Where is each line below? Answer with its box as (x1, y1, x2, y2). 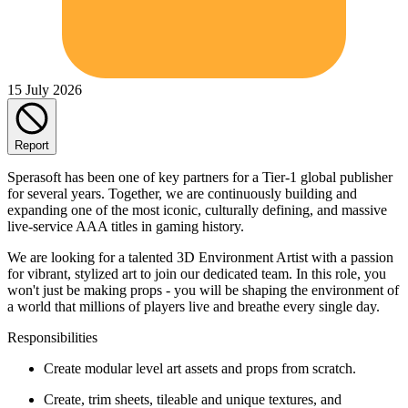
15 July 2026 (7, 81, 82, 97)
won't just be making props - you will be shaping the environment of (7, 281, 399, 298)
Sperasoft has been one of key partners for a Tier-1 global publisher (7, 168, 393, 185)
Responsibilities (7, 329, 97, 345)
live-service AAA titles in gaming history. (7, 218, 244, 234)
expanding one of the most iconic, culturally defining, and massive (7, 201, 387, 218)
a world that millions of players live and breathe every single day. (7, 298, 380, 314)
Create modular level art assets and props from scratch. (44, 360, 356, 376)
